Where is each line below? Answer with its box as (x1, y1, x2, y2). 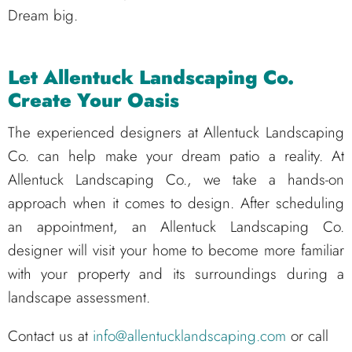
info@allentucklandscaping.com (93, 325, 286, 347)
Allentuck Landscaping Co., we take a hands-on (8, 169, 344, 191)
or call (286, 325, 328, 347)
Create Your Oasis (8, 86, 179, 115)
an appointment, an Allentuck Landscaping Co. (8, 216, 344, 238)
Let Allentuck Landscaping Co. (8, 64, 294, 92)
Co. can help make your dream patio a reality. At (8, 145, 344, 167)
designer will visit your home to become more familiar (8, 240, 344, 262)
